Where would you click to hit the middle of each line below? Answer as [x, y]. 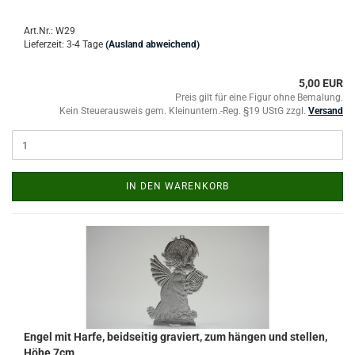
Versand [326, 111]
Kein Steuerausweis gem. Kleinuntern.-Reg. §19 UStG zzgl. [184, 111]
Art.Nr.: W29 [50, 31]
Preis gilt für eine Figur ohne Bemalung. [259, 97]
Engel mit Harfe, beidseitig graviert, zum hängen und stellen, [176, 337]
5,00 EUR [321, 83]
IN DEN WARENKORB [177, 186]
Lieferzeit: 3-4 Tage [63, 44]
